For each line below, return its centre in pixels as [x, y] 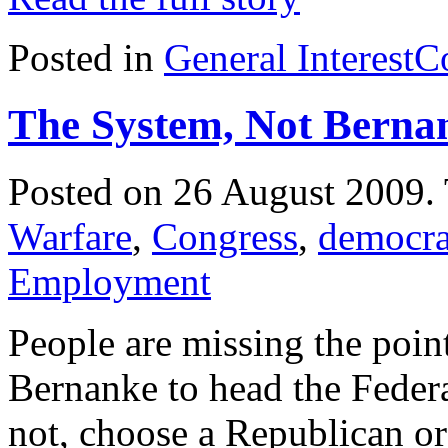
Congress [225, 236]
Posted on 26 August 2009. [226, 191]
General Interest [289, 57]
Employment [109, 281]
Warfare [70, 236]
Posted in [86, 57]
